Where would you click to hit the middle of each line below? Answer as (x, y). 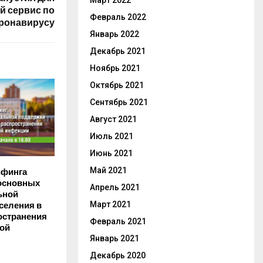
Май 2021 (108, 170)
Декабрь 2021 (118, 51)
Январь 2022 (114, 34)
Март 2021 (110, 204)
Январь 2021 (114, 238)
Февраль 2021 (118, 221)
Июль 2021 (112, 136)
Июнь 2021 (111, 153)
